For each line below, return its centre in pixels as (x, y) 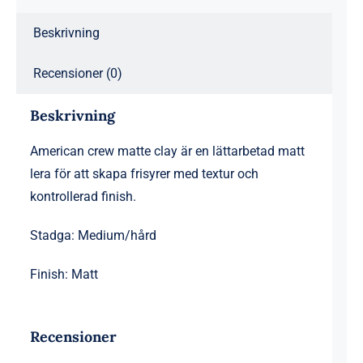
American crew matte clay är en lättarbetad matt (167, 151)
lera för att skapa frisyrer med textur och (144, 173)
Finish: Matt (64, 274)
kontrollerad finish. (83, 196)
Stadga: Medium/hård (93, 235)
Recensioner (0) (78, 74)
